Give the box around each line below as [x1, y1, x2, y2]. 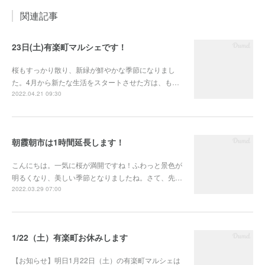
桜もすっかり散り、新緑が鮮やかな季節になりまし [12, 64, 175, 75]
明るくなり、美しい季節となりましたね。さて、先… [12, 172, 182, 182]
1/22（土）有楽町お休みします [12, 231, 128, 243]
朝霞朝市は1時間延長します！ [12, 136, 124, 148]
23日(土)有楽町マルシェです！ [12, 41, 127, 53]
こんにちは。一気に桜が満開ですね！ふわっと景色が [12, 160, 182, 170]
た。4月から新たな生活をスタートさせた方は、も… [12, 77, 179, 87]
